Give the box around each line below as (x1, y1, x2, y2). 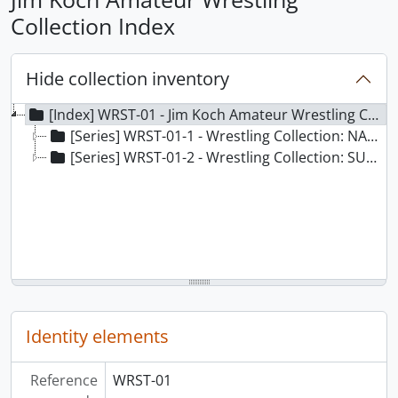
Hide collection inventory (26, 67, 229, 91)
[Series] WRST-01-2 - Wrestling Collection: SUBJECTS (70, 147, 366, 167)
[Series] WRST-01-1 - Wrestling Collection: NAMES (70, 126, 367, 146)
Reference (29, 370, 98, 390)
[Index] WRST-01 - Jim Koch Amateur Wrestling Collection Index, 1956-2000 (49, 105, 368, 124)
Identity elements (26, 324, 169, 348)
